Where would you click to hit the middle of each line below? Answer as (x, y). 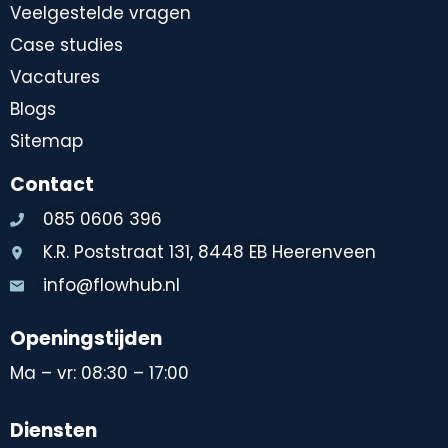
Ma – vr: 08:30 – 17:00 (99, 372)
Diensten (53, 431)
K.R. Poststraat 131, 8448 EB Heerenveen (209, 252)
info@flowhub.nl (111, 285)
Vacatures (55, 77)
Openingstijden (86, 339)
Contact (52, 185)
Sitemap (46, 141)
